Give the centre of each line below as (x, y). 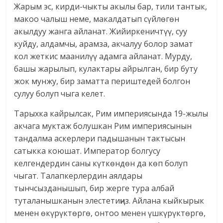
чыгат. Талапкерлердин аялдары (78, 176)
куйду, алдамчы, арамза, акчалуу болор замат (104, 44)
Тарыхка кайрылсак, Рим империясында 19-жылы (111, 114)
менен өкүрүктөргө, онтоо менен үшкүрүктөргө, (110, 213)
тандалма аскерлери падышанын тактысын (100, 139)
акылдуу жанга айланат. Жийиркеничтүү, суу (101, 32)
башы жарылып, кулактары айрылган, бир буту (106, 69)
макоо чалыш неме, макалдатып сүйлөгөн (97, 19)
